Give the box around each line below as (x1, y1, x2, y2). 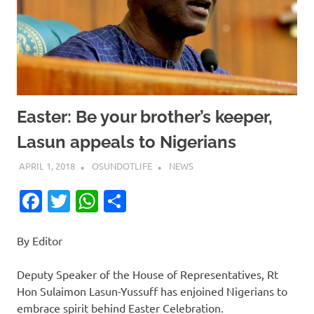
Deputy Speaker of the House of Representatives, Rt (17, 267, 278, 282)
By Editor (17, 233, 62, 248)
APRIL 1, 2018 (18, 160, 75, 172)
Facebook (42, 187, 139, 215)
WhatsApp (98, 187, 204, 215)
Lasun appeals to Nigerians (17, 131, 236, 152)
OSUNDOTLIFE (91, 160, 152, 172)
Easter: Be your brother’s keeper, (17, 106, 273, 127)
